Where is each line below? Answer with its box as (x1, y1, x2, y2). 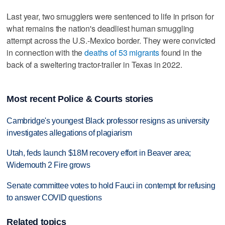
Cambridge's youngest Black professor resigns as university (7, 116, 209, 125)
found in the (159, 46, 202, 58)
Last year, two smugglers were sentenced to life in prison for (7, 10, 214, 22)
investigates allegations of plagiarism (7, 128, 133, 137)
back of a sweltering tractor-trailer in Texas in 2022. (7, 58, 182, 70)
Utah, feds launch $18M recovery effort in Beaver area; (7, 149, 191, 158)
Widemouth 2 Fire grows (7, 161, 90, 170)
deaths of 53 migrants (84, 46, 160, 58)
